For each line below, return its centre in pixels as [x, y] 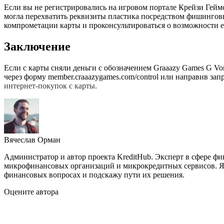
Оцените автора [31, 191]
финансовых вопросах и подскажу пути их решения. [94, 174]
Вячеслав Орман [32, 139]
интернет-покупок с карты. [50, 85]
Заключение [37, 46]
